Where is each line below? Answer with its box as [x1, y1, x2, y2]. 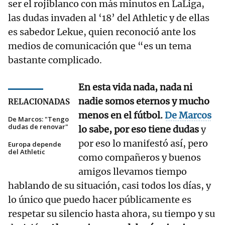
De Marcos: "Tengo [8, 115, 69, 124]
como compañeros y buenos [78, 152, 201, 164]
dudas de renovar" [8, 122, 68, 132]
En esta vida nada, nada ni [78, 81, 192, 93]
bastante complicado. [8, 54, 102, 66]
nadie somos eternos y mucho [78, 95, 209, 107]
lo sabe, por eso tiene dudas [78, 124, 199, 136]
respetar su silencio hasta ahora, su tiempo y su [8, 208, 215, 220]
